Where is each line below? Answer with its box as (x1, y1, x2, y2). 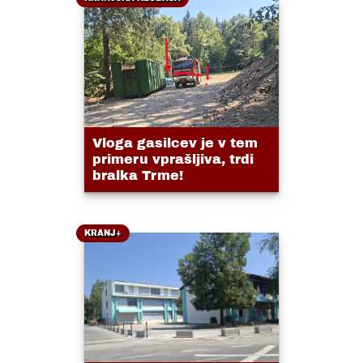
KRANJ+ (84, 228, 122, 238)
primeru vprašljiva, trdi (92, 152, 254, 167)
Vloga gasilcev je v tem (92, 136, 258, 151)
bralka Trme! (92, 169, 183, 183)
